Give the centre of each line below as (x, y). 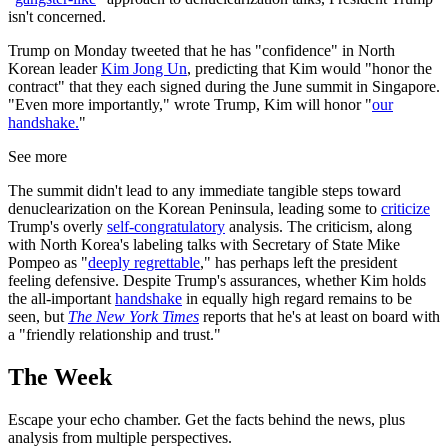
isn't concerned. (57, 17)
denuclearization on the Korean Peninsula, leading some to (194, 209)
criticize (405, 209)
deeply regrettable (144, 263)
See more (37, 157)
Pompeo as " (48, 263)
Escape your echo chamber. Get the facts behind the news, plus (206, 420)
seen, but (38, 317)
